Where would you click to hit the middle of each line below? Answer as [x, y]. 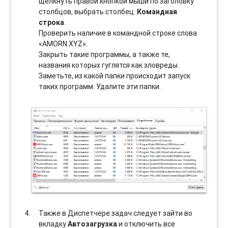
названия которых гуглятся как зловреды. [109, 65]
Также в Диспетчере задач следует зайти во [116, 213]
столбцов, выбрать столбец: [88, 11]
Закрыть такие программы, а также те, [105, 54]
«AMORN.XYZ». [63, 44]
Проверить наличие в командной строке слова [118, 33]
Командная [157, 11]
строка [52, 22]
